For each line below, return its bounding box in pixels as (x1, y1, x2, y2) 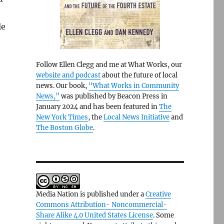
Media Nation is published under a (35, 190, 145, 198)
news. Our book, (35, 81, 88, 90)
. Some (152, 211, 174, 219)
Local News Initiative (103, 113, 169, 121)
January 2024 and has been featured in (35, 102, 159, 111)
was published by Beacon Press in (59, 92, 167, 100)
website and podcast (35, 71, 100, 79)
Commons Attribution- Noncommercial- (35, 200, 167, 209)
